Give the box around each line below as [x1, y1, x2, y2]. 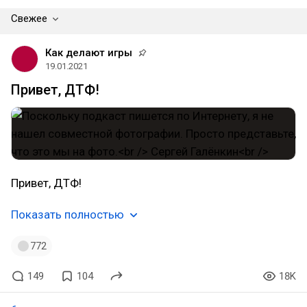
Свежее [11, 12, 47, 25]
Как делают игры [45, 47, 132, 59]
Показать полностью [11, 208, 124, 221]
